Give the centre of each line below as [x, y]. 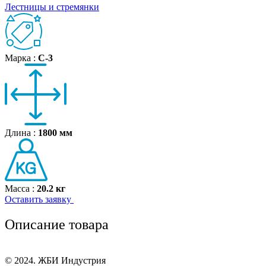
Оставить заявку [39, 199]
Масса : [21, 188]
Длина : [21, 132]
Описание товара [57, 224]
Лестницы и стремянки [52, 7]
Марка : [21, 58]
